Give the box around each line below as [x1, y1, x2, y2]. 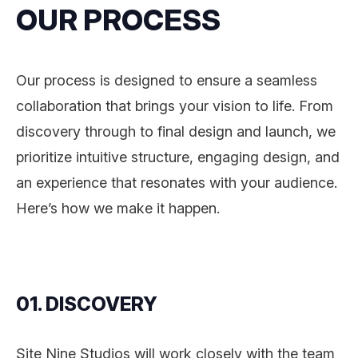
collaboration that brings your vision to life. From [16, 97, 333, 114]
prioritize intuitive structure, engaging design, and [16, 148, 340, 165]
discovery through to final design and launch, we [16, 122, 336, 140]
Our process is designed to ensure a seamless [16, 71, 317, 89]
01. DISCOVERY [16, 292, 157, 316]
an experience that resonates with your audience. [16, 173, 337, 191]
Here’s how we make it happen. [16, 199, 220, 217]
